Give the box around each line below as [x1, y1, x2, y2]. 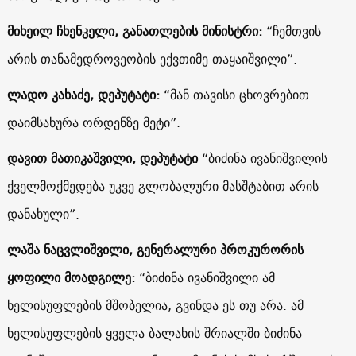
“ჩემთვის [261, 19, 321, 42]
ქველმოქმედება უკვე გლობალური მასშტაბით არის [6, 174, 319, 197]
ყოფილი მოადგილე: [6, 265, 139, 288]
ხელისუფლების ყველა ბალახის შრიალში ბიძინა [6, 321, 302, 344]
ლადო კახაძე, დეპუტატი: [6, 83, 164, 106]
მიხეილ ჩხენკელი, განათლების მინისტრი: [6, 19, 262, 42]
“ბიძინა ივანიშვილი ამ [138, 265, 275, 288]
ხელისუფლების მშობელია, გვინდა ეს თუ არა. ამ [6, 293, 304, 316]
